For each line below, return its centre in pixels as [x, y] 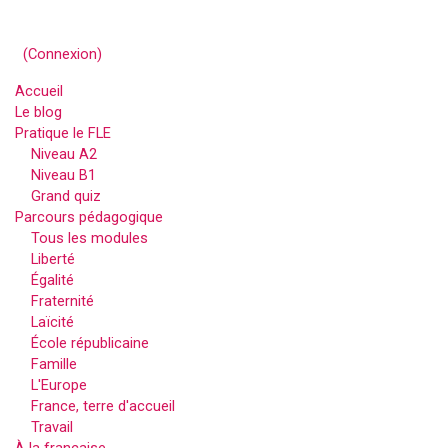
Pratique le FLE [63, 132]
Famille [54, 363]
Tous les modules [89, 237]
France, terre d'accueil [103, 405]
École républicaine [90, 342]
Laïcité [52, 321]
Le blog [38, 111]
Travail [52, 426]
